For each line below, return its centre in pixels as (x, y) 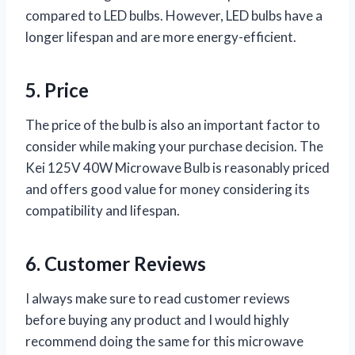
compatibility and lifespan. (103, 210)
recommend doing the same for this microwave (164, 341)
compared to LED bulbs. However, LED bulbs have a (174, 15)
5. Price (57, 90)
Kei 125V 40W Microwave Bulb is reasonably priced (177, 167)
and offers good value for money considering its (168, 189)
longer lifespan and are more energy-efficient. (161, 36)
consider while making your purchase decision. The (174, 146)
